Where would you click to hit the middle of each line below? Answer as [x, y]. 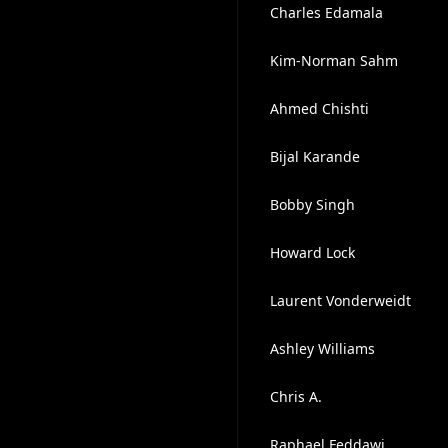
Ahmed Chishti [319, 108]
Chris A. [295, 396]
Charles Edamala [326, 12]
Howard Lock [312, 252]
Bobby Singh [312, 204]
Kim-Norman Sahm [333, 60]
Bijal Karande [314, 156]
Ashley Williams [322, 348]
